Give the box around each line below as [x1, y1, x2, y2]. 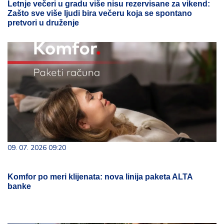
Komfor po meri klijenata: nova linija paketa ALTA [7, 172, 192, 181]
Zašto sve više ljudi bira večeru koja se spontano [7, 9, 192, 17]
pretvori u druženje [7, 18, 79, 27]
